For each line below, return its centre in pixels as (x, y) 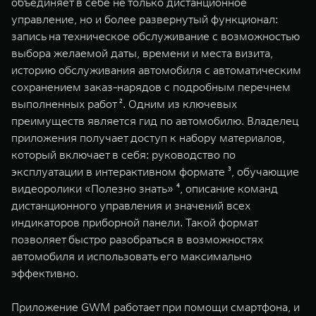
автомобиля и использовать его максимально (132, 256)
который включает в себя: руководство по (123, 154)
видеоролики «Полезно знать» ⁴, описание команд (145, 188)
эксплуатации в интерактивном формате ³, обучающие (155, 171)
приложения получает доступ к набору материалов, (148, 138)
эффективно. (45, 273)
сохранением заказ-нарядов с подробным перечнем (151, 87)
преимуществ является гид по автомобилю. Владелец (155, 121)
